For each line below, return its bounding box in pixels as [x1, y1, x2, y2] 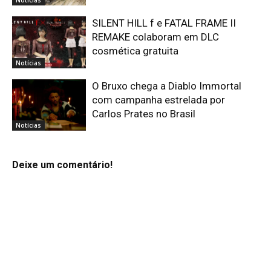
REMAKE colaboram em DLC [92, 30, 220, 43]
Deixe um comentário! [12, 159, 113, 171]
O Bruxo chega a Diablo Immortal [92, 79, 242, 92]
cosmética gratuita [92, 44, 179, 57]
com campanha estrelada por [92, 93, 226, 106]
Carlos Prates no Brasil [92, 107, 196, 120]
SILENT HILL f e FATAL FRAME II [92, 16, 237, 29]
